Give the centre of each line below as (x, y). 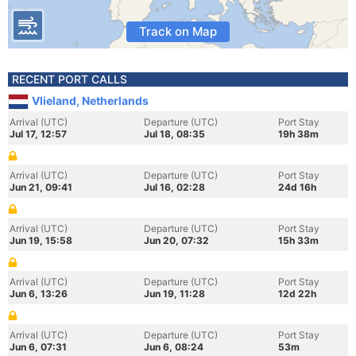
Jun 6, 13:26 (39, 294)
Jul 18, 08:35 (174, 134)
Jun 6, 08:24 (174, 347)
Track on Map (178, 31)
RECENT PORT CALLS (70, 79)
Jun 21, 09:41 (41, 187)
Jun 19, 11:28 (174, 294)
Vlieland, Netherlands (90, 101)
